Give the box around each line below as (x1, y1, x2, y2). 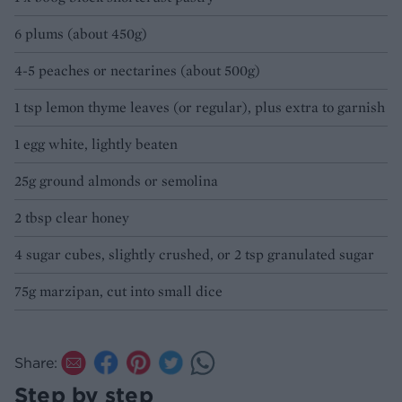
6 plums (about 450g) (14, 24, 147, 44)
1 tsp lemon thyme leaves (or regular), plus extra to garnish (14, 98, 385, 118)
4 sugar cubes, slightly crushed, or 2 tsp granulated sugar (14, 245, 374, 265)
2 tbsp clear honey (14, 208, 129, 228)
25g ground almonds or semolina (14, 171, 218, 191)
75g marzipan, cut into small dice (14, 282, 223, 301)
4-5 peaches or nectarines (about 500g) (14, 61, 260, 81)
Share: (14, 354, 57, 372)
